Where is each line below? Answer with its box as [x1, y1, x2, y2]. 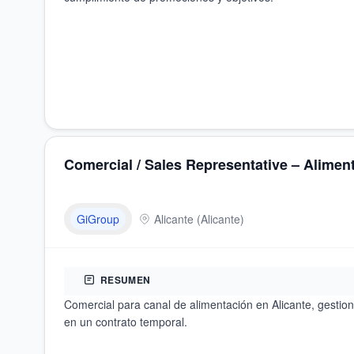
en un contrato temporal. [64, 314, 187, 330]
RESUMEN [100, 273, 151, 287]
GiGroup [77, 211, 119, 227]
